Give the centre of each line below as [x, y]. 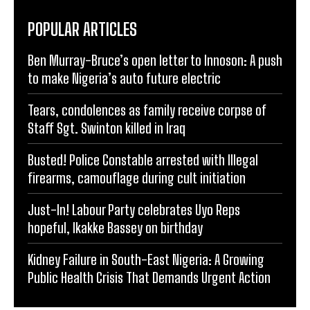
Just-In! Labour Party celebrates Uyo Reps [134, 210]
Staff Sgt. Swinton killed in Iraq [107, 128]
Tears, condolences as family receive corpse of [147, 110]
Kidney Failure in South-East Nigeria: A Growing [146, 260]
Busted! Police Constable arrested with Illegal [143, 160]
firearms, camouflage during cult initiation [137, 178]
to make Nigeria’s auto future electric [124, 79]
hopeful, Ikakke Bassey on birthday [115, 228]
